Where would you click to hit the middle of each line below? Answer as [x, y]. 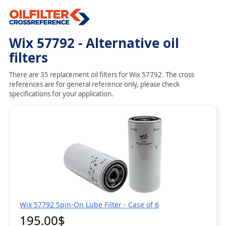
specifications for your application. [61, 94]
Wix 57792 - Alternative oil [94, 43]
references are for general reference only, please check [94, 84]
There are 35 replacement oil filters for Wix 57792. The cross [101, 75]
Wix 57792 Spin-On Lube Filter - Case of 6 [89, 205]
